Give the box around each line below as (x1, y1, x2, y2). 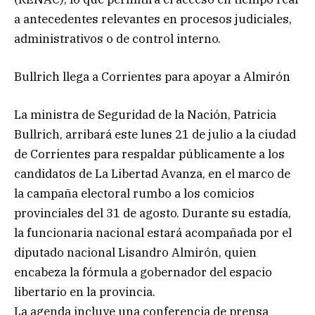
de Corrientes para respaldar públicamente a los (14, 146, 285, 162)
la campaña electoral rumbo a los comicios (14, 186, 255, 202)
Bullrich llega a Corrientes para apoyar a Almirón (14, 69, 290, 85)
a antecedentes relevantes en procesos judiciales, (14, 11, 292, 27)
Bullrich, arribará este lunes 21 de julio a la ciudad (14, 127, 296, 143)
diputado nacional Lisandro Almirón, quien (14, 245, 257, 261)
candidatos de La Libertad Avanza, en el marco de (14, 166, 290, 182)
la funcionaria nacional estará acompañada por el (14, 225, 292, 241)
